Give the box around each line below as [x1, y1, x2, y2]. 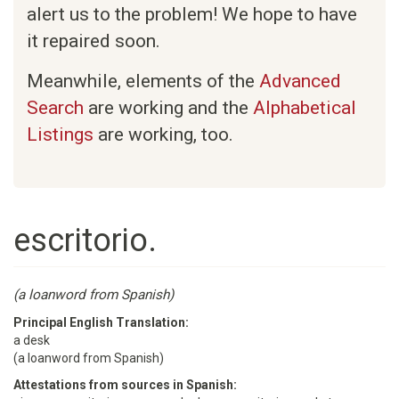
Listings [27, 124, 94, 145]
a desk [13, 333, 50, 347]
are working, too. [94, 124, 233, 145]
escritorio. [13, 222, 157, 259]
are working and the [84, 97, 253, 118]
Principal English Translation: [13, 315, 191, 330]
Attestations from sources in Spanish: [13, 378, 240, 392]
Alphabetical [253, 97, 356, 118]
